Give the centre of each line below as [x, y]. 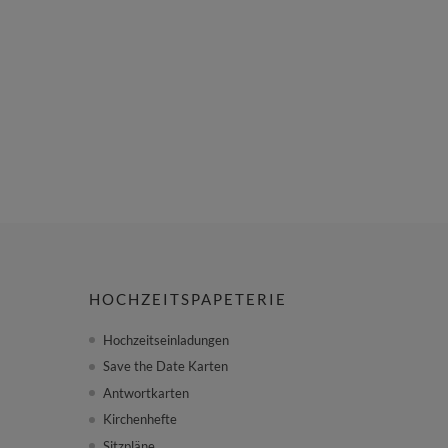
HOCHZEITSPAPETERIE [188, 298]
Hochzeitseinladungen [166, 339]
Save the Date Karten [166, 366]
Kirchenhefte [140, 419]
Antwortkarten [146, 392]
